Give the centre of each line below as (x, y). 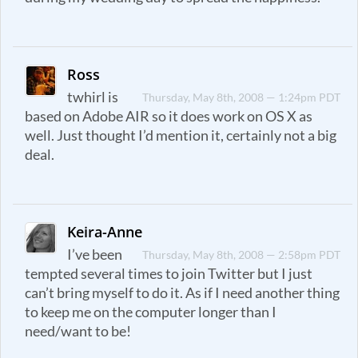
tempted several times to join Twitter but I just (169, 273)
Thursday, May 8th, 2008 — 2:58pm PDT (242, 254)
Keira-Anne (105, 231)
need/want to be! (78, 331)
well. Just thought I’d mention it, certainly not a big (181, 135)
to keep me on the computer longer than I (151, 312)
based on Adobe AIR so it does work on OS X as (169, 116)
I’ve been (95, 254)
